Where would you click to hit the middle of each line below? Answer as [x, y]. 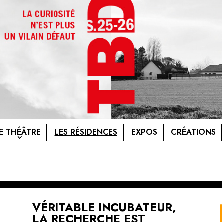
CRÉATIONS [193, 132]
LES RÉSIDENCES [86, 132]
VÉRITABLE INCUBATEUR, [107, 207]
